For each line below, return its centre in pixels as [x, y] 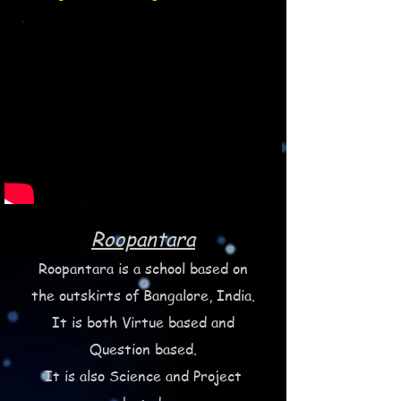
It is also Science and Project [143, 376]
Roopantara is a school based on [143, 269]
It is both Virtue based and [143, 322]
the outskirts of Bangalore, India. [143, 295]
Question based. [143, 349]
